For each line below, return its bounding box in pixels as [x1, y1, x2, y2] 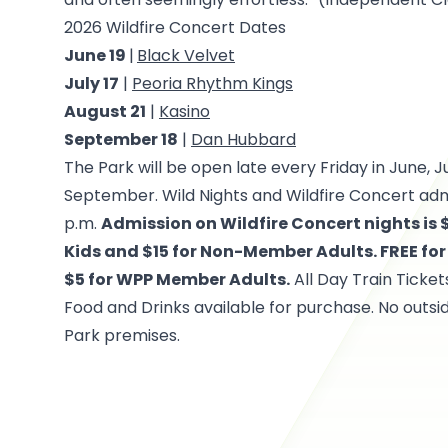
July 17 [64, 71, 119, 95]
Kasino [159, 99, 210, 123]
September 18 [64, 127, 178, 151]
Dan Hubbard [191, 127, 296, 151]
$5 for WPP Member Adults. [64, 267, 290, 291]
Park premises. [64, 323, 180, 347]
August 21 [64, 99, 146, 123]
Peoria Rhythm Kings [132, 71, 293, 95]
